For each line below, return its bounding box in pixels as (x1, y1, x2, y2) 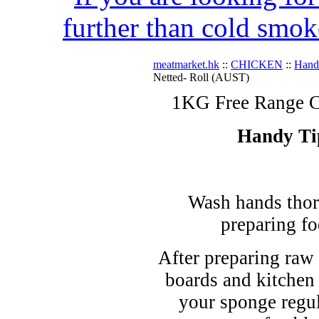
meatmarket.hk (153, 58, 219, 70)
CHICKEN (231, 58, 283, 70)
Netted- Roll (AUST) (153, 71, 249, 83)
